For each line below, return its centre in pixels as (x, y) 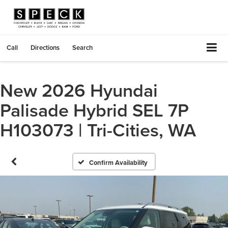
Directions (45, 47)
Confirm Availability (119, 162)
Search (82, 47)
